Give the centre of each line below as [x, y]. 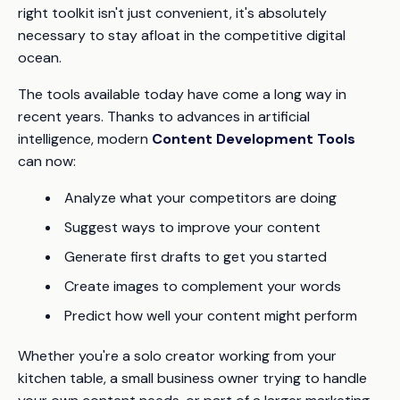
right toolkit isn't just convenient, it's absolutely [172, 13]
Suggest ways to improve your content [192, 227]
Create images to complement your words [203, 286]
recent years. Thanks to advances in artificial [164, 117]
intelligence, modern [85, 139]
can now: [47, 161]
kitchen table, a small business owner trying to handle [192, 378]
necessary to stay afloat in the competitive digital [182, 35]
